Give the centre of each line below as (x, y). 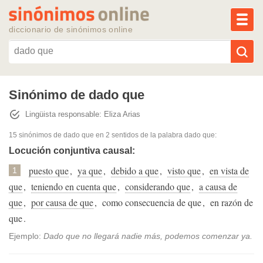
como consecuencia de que (152, 203)
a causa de (218, 187)
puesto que (49, 171)
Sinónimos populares (131, 116)
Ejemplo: (26, 236)
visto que (184, 171)
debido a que (135, 171)
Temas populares (131, 148)
